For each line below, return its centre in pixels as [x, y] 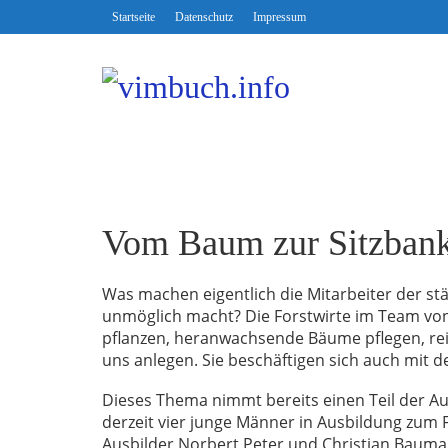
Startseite [133, 17]
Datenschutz [204, 17]
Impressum [279, 17]
